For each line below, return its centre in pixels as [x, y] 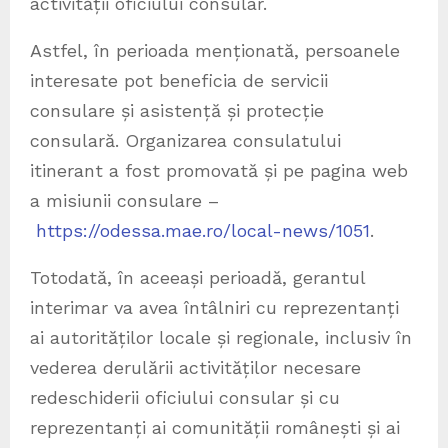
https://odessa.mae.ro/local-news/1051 [203, 230]
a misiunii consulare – [124, 200]
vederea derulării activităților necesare [195, 367]
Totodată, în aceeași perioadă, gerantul [197, 277]
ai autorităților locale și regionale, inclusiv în [221, 337]
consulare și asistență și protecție [177, 110]
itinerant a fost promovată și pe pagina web [219, 170]
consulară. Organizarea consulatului [185, 140]
